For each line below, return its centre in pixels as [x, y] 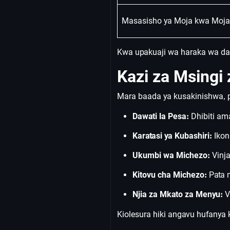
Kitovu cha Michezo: [170, 175]
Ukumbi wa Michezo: [171, 155]
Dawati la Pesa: [161, 116]
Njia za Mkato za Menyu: [178, 194]
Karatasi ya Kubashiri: [172, 136]
